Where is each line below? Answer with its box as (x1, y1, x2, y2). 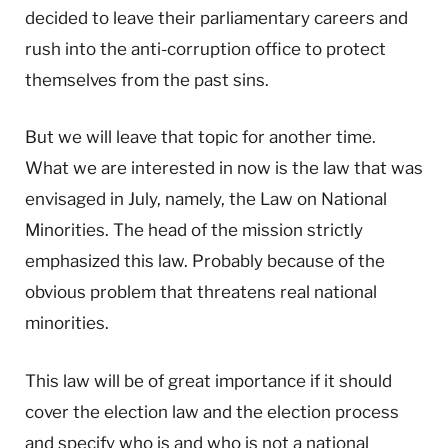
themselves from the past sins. (25, 70, 269, 91)
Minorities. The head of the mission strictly (25, 220, 363, 241)
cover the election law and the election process (25, 401, 399, 422)
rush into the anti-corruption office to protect (25, 39, 386, 60)
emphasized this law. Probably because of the (25, 251, 385, 272)
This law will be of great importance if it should (25, 370, 392, 391)
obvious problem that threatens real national (25, 282, 377, 303)
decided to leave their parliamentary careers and (25, 8, 408, 29)
